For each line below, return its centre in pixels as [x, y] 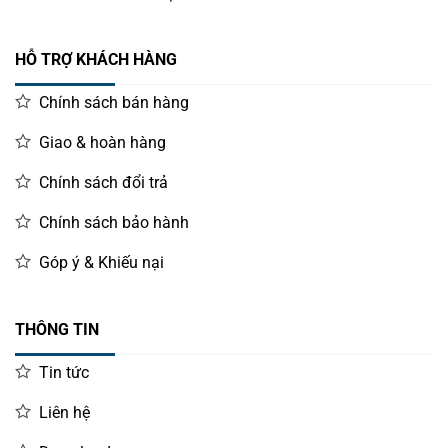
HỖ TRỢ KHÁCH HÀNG [95, 60]
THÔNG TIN [56, 329]
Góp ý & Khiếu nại [101, 263]
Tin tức [63, 372]
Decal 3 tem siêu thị [224, 22]
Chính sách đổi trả [103, 183]
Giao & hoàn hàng [102, 143]
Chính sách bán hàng [113, 103]
